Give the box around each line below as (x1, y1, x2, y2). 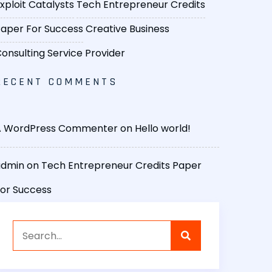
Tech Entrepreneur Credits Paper (41, 158, 202, 173)
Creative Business (86, 22, 169, 36)
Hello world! (135, 121, 191, 136)
